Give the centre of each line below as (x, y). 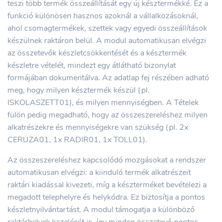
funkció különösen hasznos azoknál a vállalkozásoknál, (103, 16)
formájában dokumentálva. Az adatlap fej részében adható (108, 78)
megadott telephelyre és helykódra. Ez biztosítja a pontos (106, 197)
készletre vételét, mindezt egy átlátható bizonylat (92, 65)
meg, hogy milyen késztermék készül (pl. (79, 90)
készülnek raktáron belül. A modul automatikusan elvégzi (107, 41)
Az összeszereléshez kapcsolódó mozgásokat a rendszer (107, 160)
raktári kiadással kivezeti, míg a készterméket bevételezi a (107, 185)
